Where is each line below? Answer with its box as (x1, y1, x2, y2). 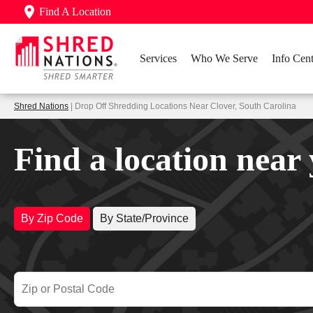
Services (140, 52, 177, 64)
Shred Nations (14, 101, 68, 111)
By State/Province (100, 212, 189, 225)
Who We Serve (191, 52, 258, 64)
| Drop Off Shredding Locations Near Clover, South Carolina (68, 101, 296, 111)
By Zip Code (21, 212, 83, 225)
